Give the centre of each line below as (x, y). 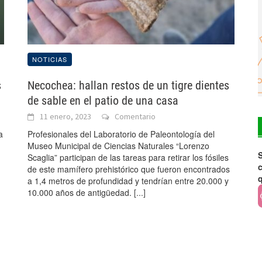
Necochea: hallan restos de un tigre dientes (129, 86)
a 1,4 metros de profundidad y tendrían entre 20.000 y (128, 181)
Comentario (135, 117)
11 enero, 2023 (66, 117)
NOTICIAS (50, 59)
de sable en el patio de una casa (103, 101)
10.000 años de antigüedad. (81, 193)
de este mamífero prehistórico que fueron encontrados (129, 169)
